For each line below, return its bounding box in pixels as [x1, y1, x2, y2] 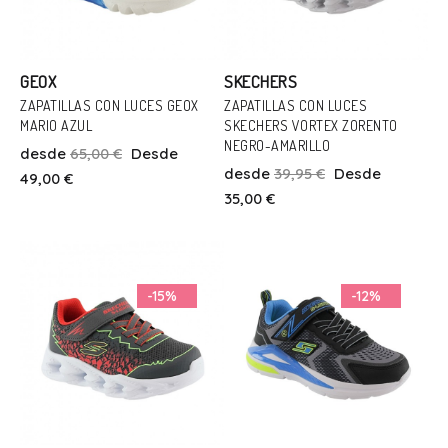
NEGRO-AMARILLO [224, 137, 330, 154]
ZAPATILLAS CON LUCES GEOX [20, 97, 199, 114]
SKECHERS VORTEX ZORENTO [224, 117, 398, 134]
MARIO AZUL [20, 117, 92, 134]
